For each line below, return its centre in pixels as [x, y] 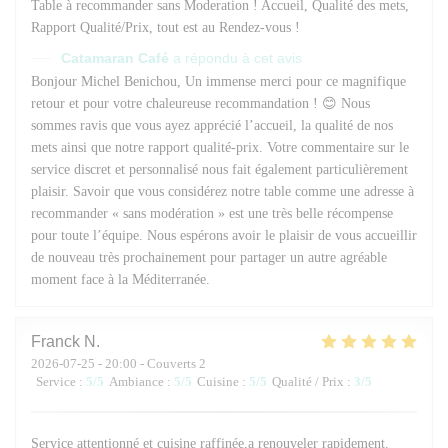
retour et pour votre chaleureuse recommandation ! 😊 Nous [200, 103]
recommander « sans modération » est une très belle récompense [212, 213]
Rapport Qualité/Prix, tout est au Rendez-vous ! [165, 27]
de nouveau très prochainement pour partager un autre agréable [209, 257]
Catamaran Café [115, 57]
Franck [55, 341]
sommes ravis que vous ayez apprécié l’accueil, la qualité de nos [212, 125]
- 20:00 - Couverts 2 [150, 363]
